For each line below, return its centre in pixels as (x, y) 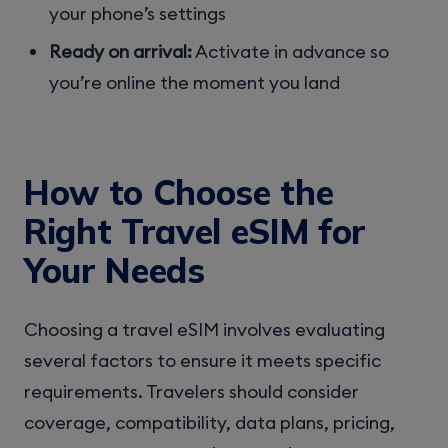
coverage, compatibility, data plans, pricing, (209, 422)
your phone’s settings (138, 14)
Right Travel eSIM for (195, 232)
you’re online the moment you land (195, 83)
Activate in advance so (291, 52)
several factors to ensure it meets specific (202, 360)
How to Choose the (179, 193)
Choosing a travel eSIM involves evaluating (204, 329)
